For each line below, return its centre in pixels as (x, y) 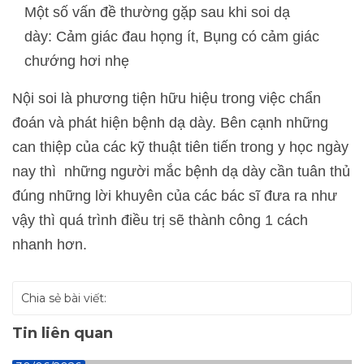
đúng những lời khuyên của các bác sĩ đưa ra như (175, 195)
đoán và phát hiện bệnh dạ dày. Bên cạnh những (170, 122)
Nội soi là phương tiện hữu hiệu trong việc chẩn (167, 98)
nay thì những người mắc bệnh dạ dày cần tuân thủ (181, 171)
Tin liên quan (63, 333)
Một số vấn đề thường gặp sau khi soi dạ (157, 12)
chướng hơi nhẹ (77, 61)
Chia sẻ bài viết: (64, 298)
